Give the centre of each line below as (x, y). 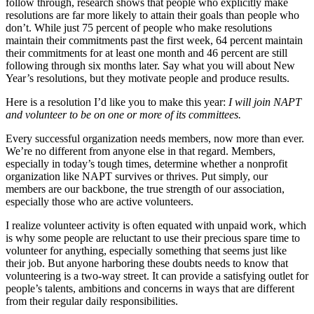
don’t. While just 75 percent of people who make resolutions (139, 28)
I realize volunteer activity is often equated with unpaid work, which (156, 226)
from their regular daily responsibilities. (92, 301)
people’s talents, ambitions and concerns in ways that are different (150, 289)
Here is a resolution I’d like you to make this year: (117, 102)
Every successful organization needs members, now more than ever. (155, 139)
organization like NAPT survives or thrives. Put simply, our (137, 177)
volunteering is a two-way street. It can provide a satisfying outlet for (157, 276)
